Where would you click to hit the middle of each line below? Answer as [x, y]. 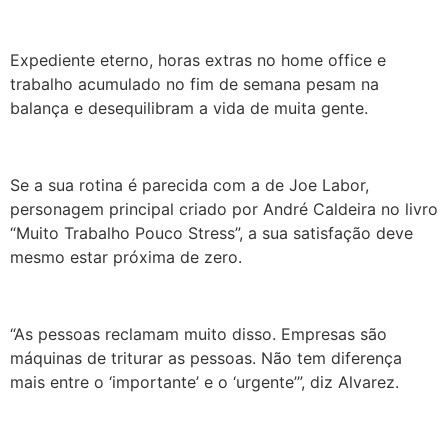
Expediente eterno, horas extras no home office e [198, 60]
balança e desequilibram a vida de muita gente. [189, 108]
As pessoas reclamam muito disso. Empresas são [200, 333]
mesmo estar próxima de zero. [126, 257]
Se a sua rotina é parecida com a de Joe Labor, [189, 185]
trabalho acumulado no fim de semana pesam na [194, 84]
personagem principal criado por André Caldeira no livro [224, 209]
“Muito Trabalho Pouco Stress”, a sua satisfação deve [211, 233]
